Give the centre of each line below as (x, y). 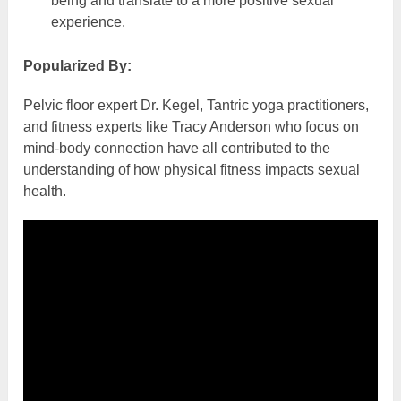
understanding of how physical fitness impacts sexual (192, 170)
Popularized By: (78, 66)
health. (45, 192)
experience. (88, 22)
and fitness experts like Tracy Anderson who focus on (192, 127)
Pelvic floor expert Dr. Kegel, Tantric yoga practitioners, (196, 106)
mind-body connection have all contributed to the (177, 149)
